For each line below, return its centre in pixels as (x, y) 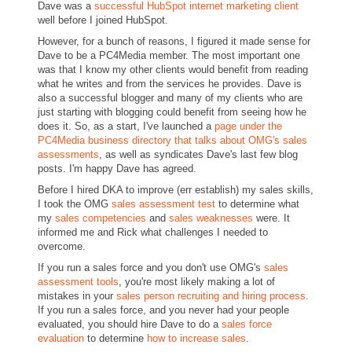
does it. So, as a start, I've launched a (126, 126)
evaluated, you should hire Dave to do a (130, 324)
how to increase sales (196, 338)
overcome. (62, 246)
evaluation (61, 338)
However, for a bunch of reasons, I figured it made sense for (174, 41)
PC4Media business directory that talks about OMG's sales (172, 140)
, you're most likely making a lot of (197, 282)
